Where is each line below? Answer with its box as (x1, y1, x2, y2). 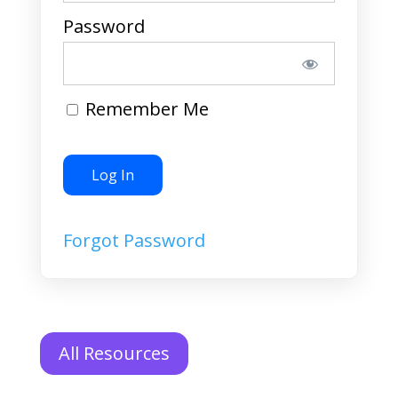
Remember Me (80, 97, 209, 121)
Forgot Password (62, 228, 205, 252)
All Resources (58, 341, 170, 365)
